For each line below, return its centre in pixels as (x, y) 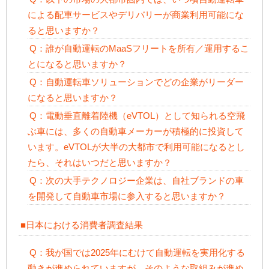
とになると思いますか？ (77, 64)
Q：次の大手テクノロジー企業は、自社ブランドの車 (136, 180)
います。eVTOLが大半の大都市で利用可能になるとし (136, 147)
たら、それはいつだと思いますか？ (99, 162)
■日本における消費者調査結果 (81, 225)
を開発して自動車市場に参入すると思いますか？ (126, 196)
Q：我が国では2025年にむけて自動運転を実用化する (137, 253)
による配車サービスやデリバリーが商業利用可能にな (135, 14)
